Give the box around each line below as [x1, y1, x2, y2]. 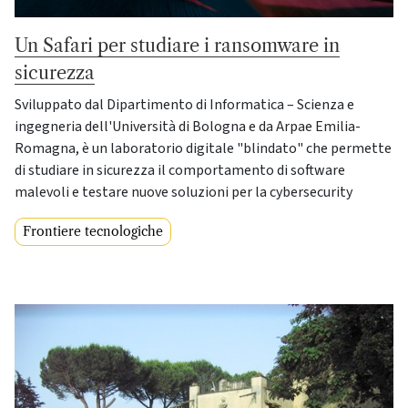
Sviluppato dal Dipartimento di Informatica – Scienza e [15, 94, 354, 115]
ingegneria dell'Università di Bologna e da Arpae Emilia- [15, 116, 361, 137]
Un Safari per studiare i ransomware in [15, 34, 340, 56]
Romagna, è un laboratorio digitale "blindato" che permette [15, 138, 392, 158]
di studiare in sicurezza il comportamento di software [15, 159, 345, 180]
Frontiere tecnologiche [23, 222, 163, 240]
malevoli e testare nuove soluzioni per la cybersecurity [15, 181, 352, 202]
